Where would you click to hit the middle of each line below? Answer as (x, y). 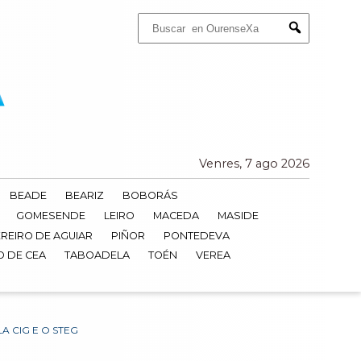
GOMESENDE (50, 215)
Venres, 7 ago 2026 (254, 164)
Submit (311, 42)
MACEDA (176, 215)
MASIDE (238, 215)
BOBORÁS (150, 196)
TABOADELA (97, 255)
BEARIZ (84, 196)
